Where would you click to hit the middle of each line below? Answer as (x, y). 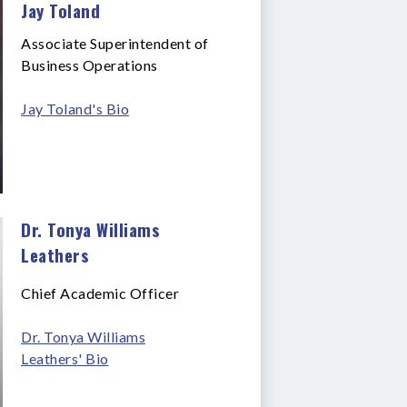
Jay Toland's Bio (75, 108)
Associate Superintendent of (115, 43)
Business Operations (89, 65)
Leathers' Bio (65, 358)
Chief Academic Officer (100, 293)
